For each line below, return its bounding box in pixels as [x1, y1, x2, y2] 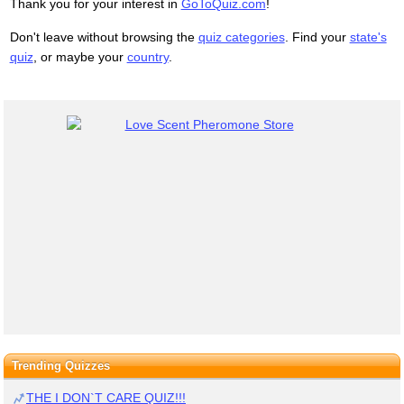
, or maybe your [32, 49, 127, 64]
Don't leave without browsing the [9, 29, 198, 44]
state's [349, 29, 387, 44]
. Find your [284, 29, 350, 44]
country [126, 49, 169, 64]
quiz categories [197, 29, 285, 44]
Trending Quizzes [11, 358, 110, 372]
